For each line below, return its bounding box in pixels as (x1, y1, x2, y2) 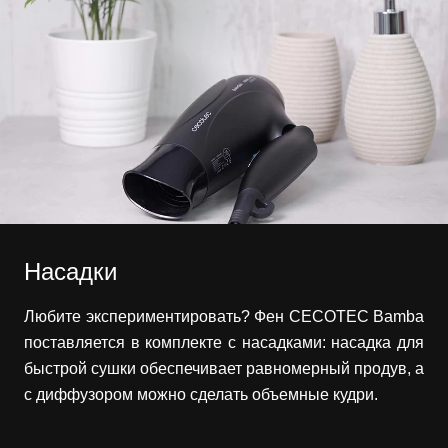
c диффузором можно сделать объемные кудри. (24, 386, 378, 404)
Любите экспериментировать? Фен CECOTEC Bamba (24, 308, 424, 326)
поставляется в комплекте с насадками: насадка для (24, 334, 424, 352)
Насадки (24, 258, 117, 286)
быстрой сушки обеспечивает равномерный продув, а (24, 360, 424, 378)
